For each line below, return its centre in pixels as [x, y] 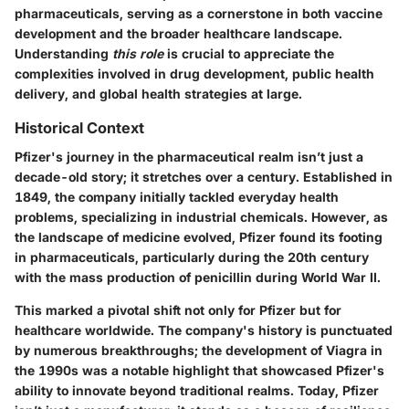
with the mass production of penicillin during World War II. [198, 277]
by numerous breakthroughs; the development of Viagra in [199, 350]
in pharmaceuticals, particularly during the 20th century [192, 257]
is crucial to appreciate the [249, 53]
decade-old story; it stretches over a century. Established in [204, 176]
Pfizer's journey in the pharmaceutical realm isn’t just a [189, 156]
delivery [40, 93]
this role [138, 53]
